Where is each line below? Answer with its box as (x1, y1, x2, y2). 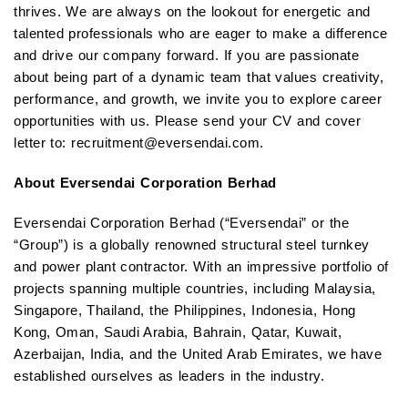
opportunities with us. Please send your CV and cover (14, 113, 362, 129)
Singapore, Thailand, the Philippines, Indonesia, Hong (14, 302, 356, 319)
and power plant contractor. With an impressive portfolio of (14, 259, 389, 275)
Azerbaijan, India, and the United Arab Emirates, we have (14, 346, 382, 362)
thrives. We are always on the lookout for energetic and (14, 4, 371, 20)
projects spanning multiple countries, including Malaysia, (14, 280, 376, 297)
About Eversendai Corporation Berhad (14, 175, 277, 191)
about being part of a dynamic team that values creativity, (14, 69, 384, 86)
